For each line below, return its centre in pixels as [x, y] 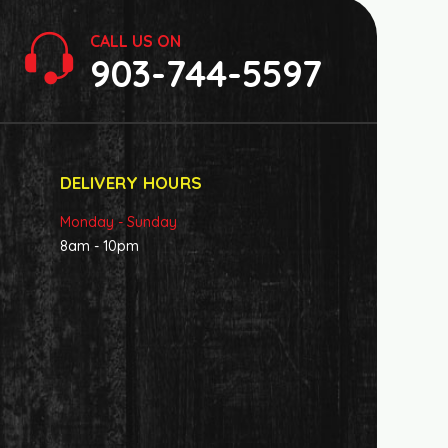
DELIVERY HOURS [130, 182]
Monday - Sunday [118, 222]
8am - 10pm [99, 246]
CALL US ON [135, 41]
